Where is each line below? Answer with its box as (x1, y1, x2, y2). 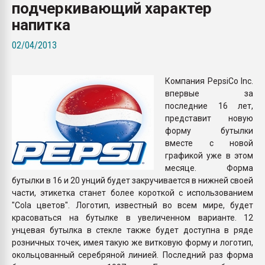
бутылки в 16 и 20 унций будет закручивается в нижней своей (12, 175, 253, 185)
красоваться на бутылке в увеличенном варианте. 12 (12, 212, 253, 222)
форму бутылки (165, 125, 253, 135)
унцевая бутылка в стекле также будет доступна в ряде (12, 225, 253, 235)
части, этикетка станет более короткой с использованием (12, 188, 253, 198)
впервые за (165, 88, 253, 98)
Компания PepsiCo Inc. (165, 76, 253, 86)
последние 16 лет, (165, 101, 253, 111)
